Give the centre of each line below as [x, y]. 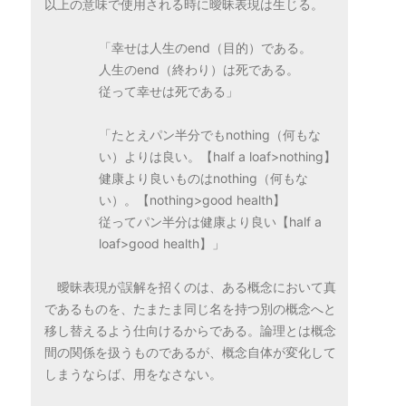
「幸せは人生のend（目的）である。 [205, 48]
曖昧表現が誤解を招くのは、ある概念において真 [197, 287]
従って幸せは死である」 [169, 91]
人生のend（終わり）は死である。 [199, 69]
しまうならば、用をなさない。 [133, 374]
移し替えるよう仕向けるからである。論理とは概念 [190, 330]
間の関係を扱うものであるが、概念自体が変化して [190, 352]
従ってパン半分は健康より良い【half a [210, 222]
